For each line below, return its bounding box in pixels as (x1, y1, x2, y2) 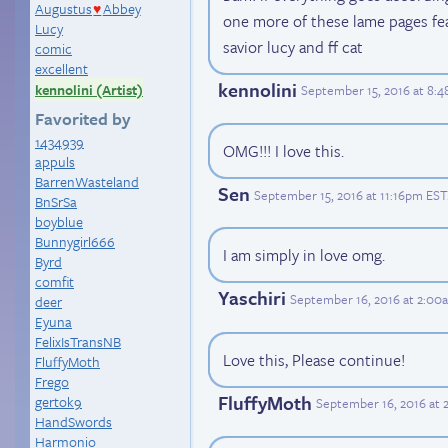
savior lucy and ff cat (223, 34, 363, 59)
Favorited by (35, 106, 131, 131)
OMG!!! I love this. (223, 139, 344, 164)
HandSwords (35, 411, 112, 432)
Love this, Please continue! (223, 347, 405, 372)
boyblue (35, 211, 83, 232)
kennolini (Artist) (35, 79, 143, 100)
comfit (35, 271, 74, 292)
